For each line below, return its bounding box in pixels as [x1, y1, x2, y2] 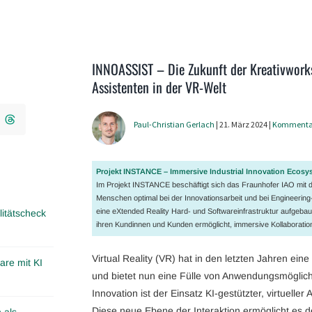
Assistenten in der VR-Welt [92, 76, 226, 97]
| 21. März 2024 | [214, 118, 272, 130]
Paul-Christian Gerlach [134, 118, 214, 130]
